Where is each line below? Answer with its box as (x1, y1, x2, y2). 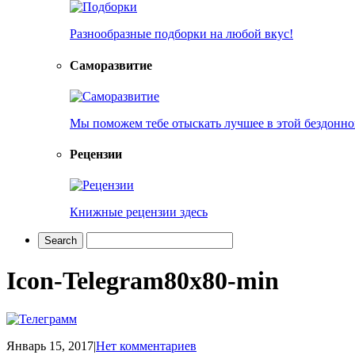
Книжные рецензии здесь (70, 205, 208, 219)
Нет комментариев (96, 339, 197, 353)
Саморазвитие (70, 58, 152, 72)
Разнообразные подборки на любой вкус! (70, 27, 293, 41)
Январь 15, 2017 (6, 339, 94, 353)
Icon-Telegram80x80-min (6, 265, 279, 295)
